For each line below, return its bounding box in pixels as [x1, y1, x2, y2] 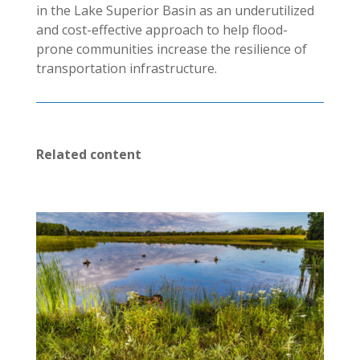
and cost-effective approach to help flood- [35, 21, 288, 39]
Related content [35, 145, 141, 164]
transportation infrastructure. [35, 59, 217, 78]
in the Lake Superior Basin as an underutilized [35, 2, 314, 20]
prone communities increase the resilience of [35, 40, 307, 59]
